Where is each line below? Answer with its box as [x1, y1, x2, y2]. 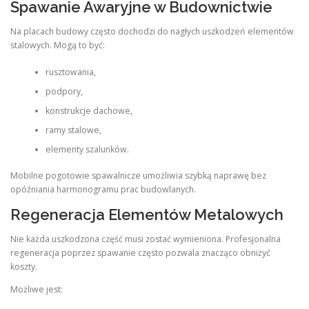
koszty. [10, 261, 37, 273]
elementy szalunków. [45, 143, 129, 155]
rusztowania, [45, 66, 96, 78]
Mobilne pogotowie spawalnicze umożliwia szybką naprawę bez [10, 169, 266, 181]
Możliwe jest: [10, 283, 63, 296]
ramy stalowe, [45, 123, 101, 136]
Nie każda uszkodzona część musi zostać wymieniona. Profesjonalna [10, 233, 281, 246]
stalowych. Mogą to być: [10, 39, 105, 52]
